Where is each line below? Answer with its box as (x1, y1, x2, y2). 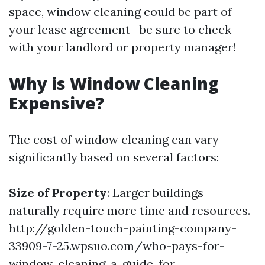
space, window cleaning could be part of (9, 4, 232, 19)
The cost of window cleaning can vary (9, 132, 219, 147)
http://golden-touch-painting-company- (9, 221, 237, 235)
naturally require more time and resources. (9, 203, 250, 218)
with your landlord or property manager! (9, 40, 236, 54)
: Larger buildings (107, 185, 203, 200)
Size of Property (9, 185, 107, 200)
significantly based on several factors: (9, 150, 219, 164)
